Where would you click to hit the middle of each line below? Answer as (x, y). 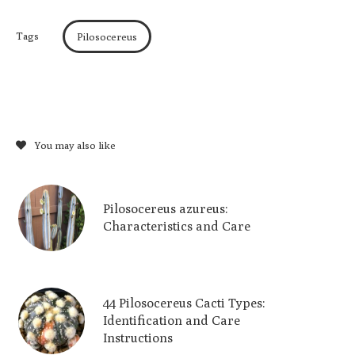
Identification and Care (172, 321)
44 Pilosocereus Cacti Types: (184, 303)
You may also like (75, 145)
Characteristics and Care (177, 227)
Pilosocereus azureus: (166, 209)
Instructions (138, 338)
